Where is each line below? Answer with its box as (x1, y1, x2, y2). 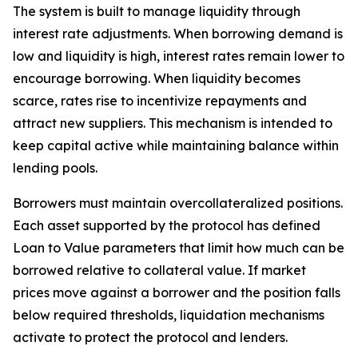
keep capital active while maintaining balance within (13, 137, 339, 154)
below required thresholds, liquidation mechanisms (13, 307, 324, 324)
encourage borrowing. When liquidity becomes (13, 70, 300, 87)
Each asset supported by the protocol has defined (13, 217, 320, 234)
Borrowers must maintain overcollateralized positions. (13, 195, 343, 212)
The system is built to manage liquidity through (13, 3, 300, 20)
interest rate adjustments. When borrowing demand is (13, 26, 343, 42)
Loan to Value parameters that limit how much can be (13, 240, 344, 257)
